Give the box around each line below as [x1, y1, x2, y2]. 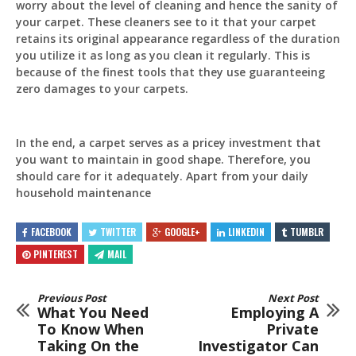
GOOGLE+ [164, 225, 200, 239]
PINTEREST [33, 247, 78, 261]
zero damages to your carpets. [16, 81, 188, 97]
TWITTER [100, 225, 136, 239]
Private [266, 319, 319, 339]
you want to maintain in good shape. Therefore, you [16, 152, 311, 168]
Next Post [268, 290, 319, 305]
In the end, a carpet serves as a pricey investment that [16, 135, 321, 151]
